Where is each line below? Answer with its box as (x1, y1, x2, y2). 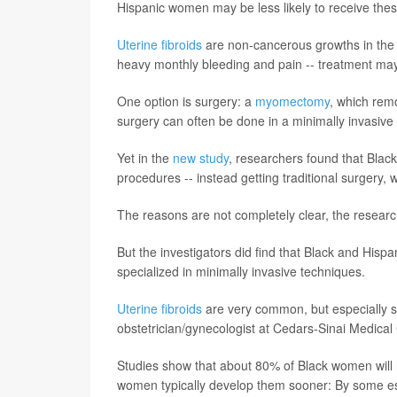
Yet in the (117, 148, 173, 167)
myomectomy (255, 91, 330, 110)
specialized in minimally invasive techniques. (117, 261, 365, 280)
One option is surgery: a (117, 91, 255, 110)
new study (173, 148, 229, 167)
